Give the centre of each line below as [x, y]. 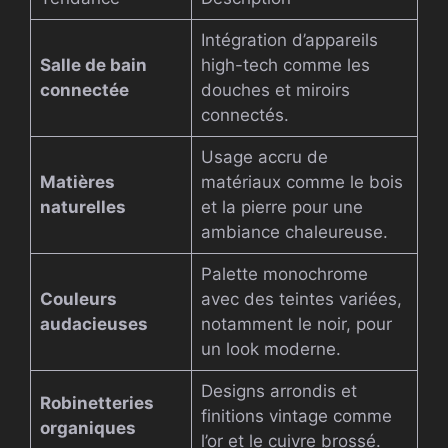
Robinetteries [96, 403]
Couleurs [78, 299]
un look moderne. [270, 349]
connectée [84, 90]
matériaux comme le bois [301, 182]
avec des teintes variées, [301, 299]
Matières [77, 182]
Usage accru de [264, 157]
